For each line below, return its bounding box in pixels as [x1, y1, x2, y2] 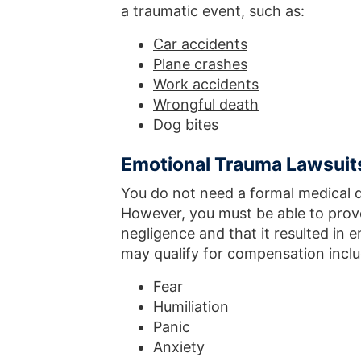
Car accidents [153, 35, 247, 52]
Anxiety [153, 338, 205, 355]
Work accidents [153, 75, 259, 93]
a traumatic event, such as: [121, 2, 305, 19]
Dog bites [153, 115, 218, 133]
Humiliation [153, 297, 229, 315]
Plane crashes [153, 55, 247, 73]
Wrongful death [153, 95, 259, 113]
